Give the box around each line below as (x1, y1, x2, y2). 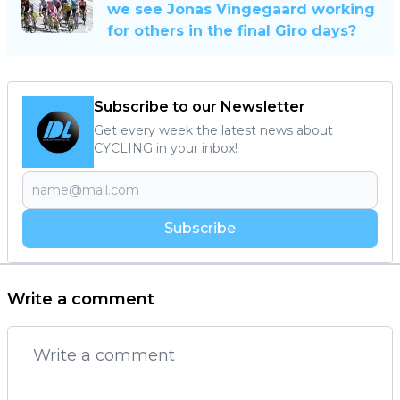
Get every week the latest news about (94, 121, 333, 138)
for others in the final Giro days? (107, 21, 356, 39)
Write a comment (7, 288, 154, 309)
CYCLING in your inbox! (94, 139, 237, 156)
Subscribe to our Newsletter (94, 97, 305, 115)
